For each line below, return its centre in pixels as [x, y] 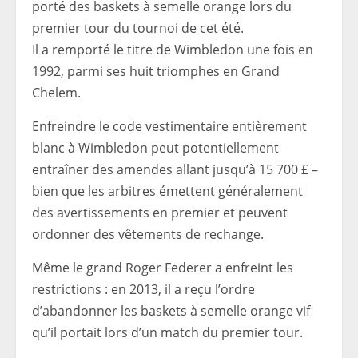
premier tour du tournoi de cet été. [138, 28]
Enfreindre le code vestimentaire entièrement [169, 127]
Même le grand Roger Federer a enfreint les [163, 268]
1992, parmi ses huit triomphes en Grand [156, 72]
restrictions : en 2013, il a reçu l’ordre [143, 290]
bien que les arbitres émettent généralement [167, 191]
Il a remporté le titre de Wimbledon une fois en [173, 50]
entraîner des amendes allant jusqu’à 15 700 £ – [175, 170]
